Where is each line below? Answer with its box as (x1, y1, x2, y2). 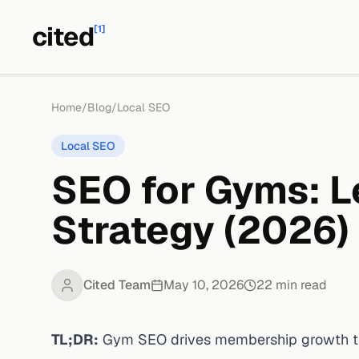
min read (272, 276, 327, 293)
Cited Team (83, 276, 151, 293)
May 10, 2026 (163, 276, 244, 293)
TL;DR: (51, 330, 99, 349)
